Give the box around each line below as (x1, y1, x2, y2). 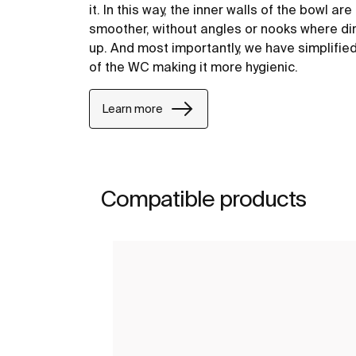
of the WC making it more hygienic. (89, 60, 298, 75)
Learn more (103, 102, 163, 115)
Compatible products (101, 186, 306, 211)
